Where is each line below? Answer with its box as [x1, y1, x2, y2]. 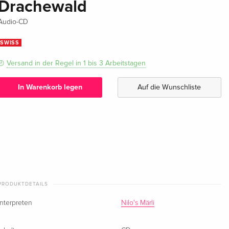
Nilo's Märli [121, 199, 155, 207]
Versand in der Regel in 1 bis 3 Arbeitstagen [7, 58, 146, 67]
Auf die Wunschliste [138, 83, 201, 92]
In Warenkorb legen [17, 83, 82, 92]
